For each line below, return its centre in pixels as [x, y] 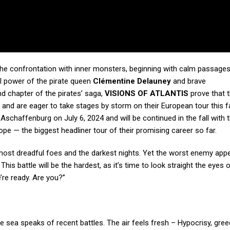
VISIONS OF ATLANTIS [147, 94]
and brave [188, 81]
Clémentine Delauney [132, 81]
